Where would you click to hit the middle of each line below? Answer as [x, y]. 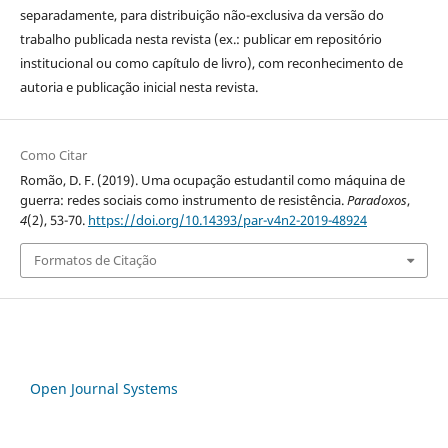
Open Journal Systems [104, 388]
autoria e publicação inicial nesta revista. [138, 87]
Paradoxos [376, 200]
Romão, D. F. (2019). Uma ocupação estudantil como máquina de [212, 180]
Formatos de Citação [95, 260]
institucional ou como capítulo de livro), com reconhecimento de [211, 63]
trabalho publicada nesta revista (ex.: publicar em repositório [200, 39]
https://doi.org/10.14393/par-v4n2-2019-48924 [227, 220]
